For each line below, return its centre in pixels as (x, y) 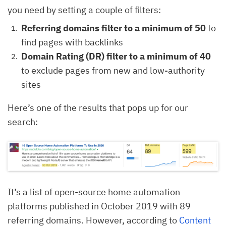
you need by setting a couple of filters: (84, 10)
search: (23, 122)
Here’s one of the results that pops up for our (98, 108)
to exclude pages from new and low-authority (113, 71)
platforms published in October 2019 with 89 (99, 206)
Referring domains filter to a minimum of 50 (114, 28)
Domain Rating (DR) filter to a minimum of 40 (116, 56)
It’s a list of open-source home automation (94, 192)
